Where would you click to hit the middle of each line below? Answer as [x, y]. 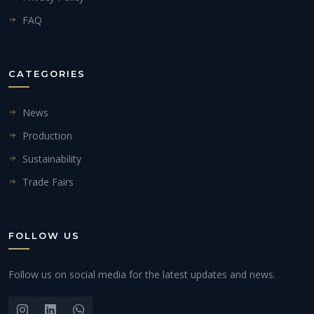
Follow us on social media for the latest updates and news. [142, 274]
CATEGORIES [47, 73]
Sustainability [52, 158]
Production [47, 135]
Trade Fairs [48, 182]
